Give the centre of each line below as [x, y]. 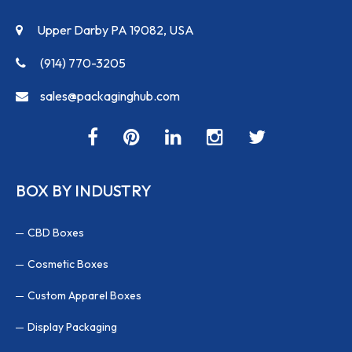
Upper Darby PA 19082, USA [114, 29]
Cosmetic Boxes [68, 264]
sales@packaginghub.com [110, 95]
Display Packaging [72, 326]
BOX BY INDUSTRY [84, 190]
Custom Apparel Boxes [84, 295]
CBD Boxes [56, 232]
